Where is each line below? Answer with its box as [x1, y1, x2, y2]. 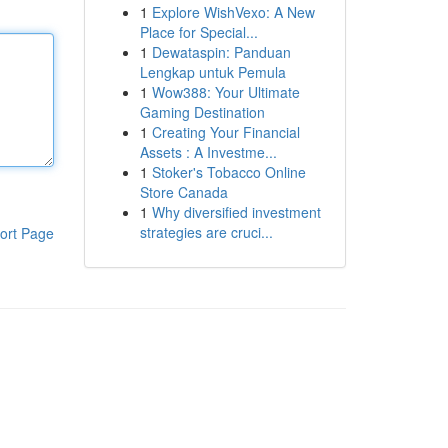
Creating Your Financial [151, 122, 300, 142]
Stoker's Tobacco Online [151, 162, 306, 182]
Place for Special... [139, 22, 258, 42]
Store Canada [139, 182, 228, 202]
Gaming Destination [139, 102, 265, 122]
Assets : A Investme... [139, 142, 277, 162]
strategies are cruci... [139, 222, 273, 242]
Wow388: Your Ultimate [151, 82, 300, 102]
